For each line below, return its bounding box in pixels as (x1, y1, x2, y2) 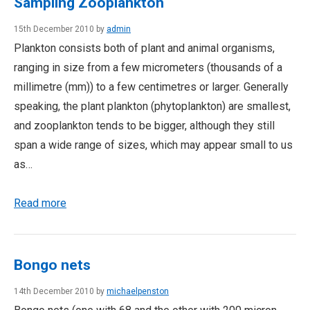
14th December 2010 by (14, 286, 107, 296)
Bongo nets (14, 257, 91, 273)
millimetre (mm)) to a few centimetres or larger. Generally (14, 80, 289, 93)
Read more (14, 197, 66, 210)
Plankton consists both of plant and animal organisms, (14, 42, 275, 55)
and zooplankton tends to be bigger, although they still (14, 119, 275, 132)
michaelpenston (107, 286, 169, 296)
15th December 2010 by (14, 24, 107, 34)
